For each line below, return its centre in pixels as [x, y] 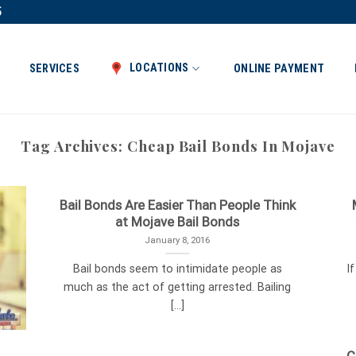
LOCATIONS [159, 68]
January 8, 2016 [178, 240]
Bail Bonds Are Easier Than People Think [177, 205]
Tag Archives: [74, 146]
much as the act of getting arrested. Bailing [178, 288]
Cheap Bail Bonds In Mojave [231, 146]
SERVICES [54, 68]
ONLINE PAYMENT [279, 68]
